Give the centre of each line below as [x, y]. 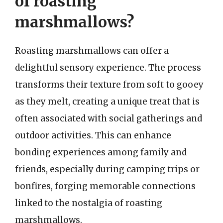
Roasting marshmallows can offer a [92, 51]
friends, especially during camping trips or [107, 169]
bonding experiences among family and [101, 152]
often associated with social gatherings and [109, 118]
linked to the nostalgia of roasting [89, 203]
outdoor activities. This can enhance [93, 135]
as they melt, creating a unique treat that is [107, 101]
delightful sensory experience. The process [108, 67]
